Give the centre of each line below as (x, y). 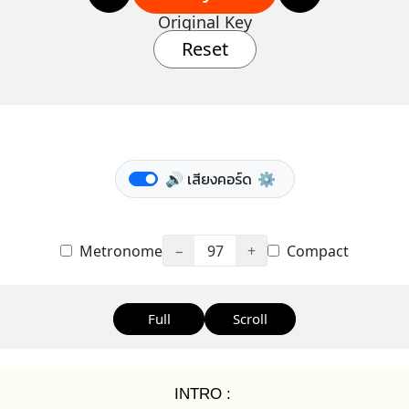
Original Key (204, 22)
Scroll (250, 319)
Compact (316, 251)
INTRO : (202, 393)
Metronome (119, 251)
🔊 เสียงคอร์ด (208, 179)
